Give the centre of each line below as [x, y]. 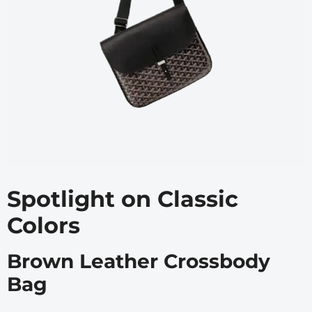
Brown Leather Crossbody [139, 262]
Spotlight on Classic [123, 199]
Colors [44, 226]
